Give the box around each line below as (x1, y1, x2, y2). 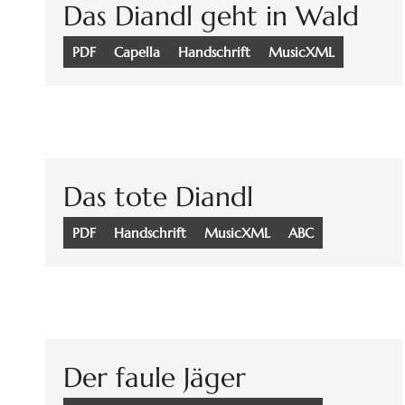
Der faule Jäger (63, 361, 246, 395)
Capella (114, 43, 160, 61)
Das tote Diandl (63, 180, 253, 214)
